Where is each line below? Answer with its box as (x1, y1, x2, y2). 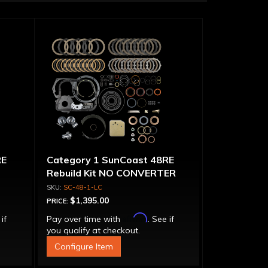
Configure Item (54, 241, 113, 252)
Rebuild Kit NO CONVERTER (46, 167, 176, 179)
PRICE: (46, 197, 70, 205)
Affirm (122, 212, 148, 223)
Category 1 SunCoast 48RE (46, 154, 174, 166)
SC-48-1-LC (63, 183, 102, 191)
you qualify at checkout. (46, 225, 140, 236)
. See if (147, 214, 174, 224)
